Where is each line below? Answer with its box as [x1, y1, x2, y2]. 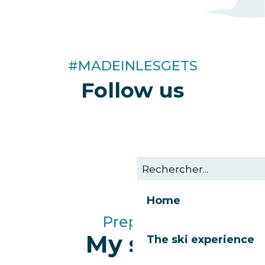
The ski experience [147, 233, 254, 246]
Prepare [102, 213, 163, 231]
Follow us [81, 77, 184, 104]
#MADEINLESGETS [67, 57, 198, 75]
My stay [85, 230, 180, 259]
